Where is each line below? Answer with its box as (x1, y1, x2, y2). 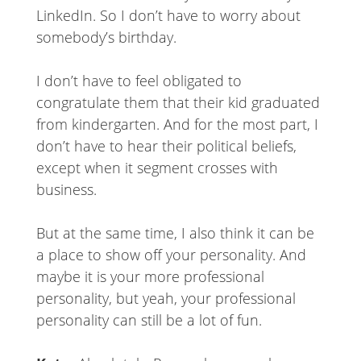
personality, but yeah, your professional (35, 288, 296, 309)
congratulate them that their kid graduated (35, 93, 320, 113)
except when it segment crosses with (35, 158, 278, 178)
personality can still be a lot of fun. (35, 310, 262, 330)
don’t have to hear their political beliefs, (35, 136, 297, 156)
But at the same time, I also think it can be (35, 223, 314, 243)
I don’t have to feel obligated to (35, 71, 242, 91)
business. (35, 180, 97, 200)
